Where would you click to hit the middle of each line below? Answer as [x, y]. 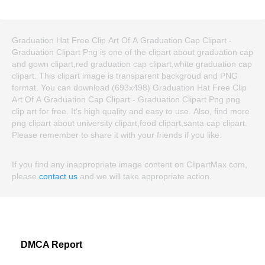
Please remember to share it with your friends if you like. [117, 135]
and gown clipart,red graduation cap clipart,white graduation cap [132, 64]
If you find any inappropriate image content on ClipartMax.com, [130, 165]
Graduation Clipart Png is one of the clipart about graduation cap [132, 52]
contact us [58, 177]
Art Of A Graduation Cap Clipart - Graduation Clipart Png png [126, 100]
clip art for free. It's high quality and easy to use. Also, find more [131, 112]
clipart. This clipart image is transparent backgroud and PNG [125, 76]
